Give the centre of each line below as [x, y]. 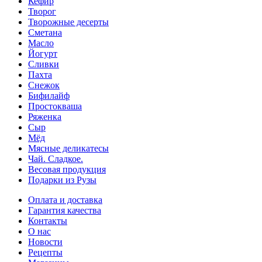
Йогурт [43, 53]
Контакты [48, 220]
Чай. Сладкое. [56, 158]
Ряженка [45, 116]
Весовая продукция [67, 169]
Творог [42, 11]
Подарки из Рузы [62, 180]
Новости [45, 242]
